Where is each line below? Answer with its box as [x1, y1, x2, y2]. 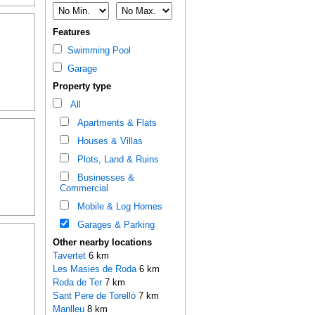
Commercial [59, 183, 108, 194]
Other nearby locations [52, 237, 152, 248]
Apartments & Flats [71, 117, 157, 129]
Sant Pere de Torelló [52, 290, 139, 302]
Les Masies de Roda [52, 264, 139, 275]
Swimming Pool [61, 45, 131, 56]
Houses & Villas [71, 136, 143, 147]
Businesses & [71, 172, 134, 184]
